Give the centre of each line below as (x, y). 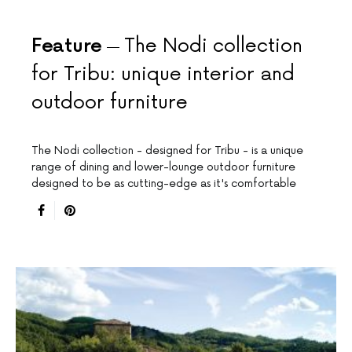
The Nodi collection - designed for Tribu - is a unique (167, 151)
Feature (67, 46)
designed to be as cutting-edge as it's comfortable (164, 184)
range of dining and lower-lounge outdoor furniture (163, 167)
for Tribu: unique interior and (163, 75)
